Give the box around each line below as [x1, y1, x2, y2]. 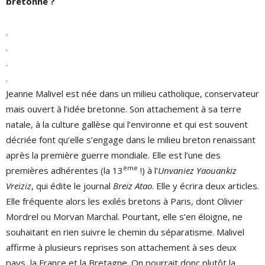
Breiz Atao [113, 180, 152, 192]
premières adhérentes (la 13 [6, 164, 123, 176]
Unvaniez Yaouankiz [158, 164, 237, 176]
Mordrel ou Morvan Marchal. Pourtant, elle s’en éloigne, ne [6, 211, 243, 222]
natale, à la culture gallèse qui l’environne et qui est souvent [6, 118, 248, 130]
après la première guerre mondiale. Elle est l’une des [6, 149, 221, 161]
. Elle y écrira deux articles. [152, 180, 259, 192]
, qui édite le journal [31, 180, 113, 192]
